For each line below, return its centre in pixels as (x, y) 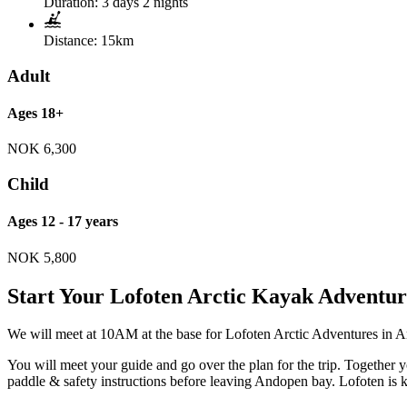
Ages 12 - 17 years (63, 222)
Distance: (70, 41)
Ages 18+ (35, 114)
